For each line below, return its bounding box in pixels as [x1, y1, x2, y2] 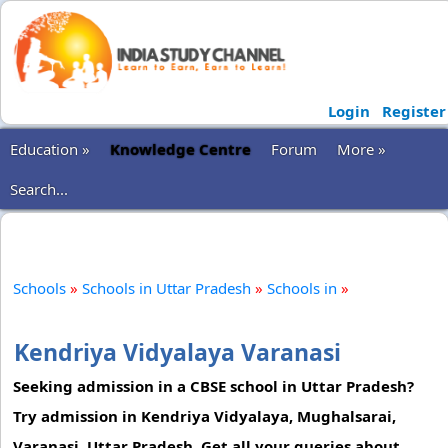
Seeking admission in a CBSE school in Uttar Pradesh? [13, 376, 414, 396]
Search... [10, 179, 68, 199]
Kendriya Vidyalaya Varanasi [14, 336, 341, 368]
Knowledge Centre [110, 139, 251, 159]
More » [337, 139, 386, 159]
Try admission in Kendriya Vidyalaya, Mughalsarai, [13, 406, 396, 426]
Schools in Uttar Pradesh [82, 278, 251, 298]
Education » [10, 139, 90, 159]
